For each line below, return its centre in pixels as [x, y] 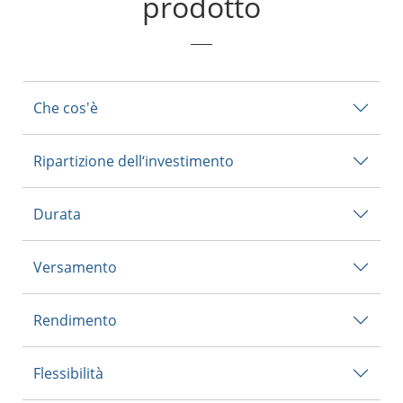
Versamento [76, 267]
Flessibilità [69, 373]
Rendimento [76, 320]
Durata [58, 214]
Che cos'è [66, 108]
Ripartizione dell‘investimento [134, 161]
